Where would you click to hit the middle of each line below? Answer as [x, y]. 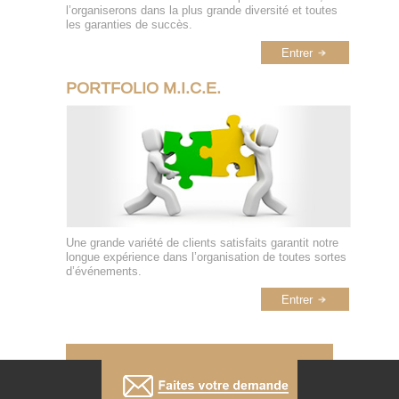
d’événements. [104, 271]
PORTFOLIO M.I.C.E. [143, 88]
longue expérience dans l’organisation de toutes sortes [206, 257]
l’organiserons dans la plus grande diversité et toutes [202, 10]
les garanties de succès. [129, 24]
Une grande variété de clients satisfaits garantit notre [202, 243]
